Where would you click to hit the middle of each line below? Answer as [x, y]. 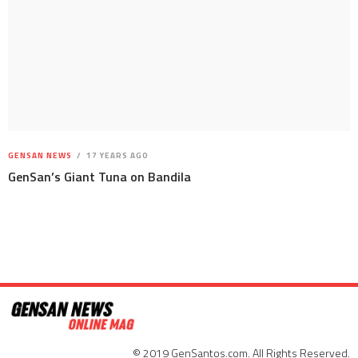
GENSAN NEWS [40, 156]
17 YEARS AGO [116, 156]
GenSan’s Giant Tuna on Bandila [99, 177]
